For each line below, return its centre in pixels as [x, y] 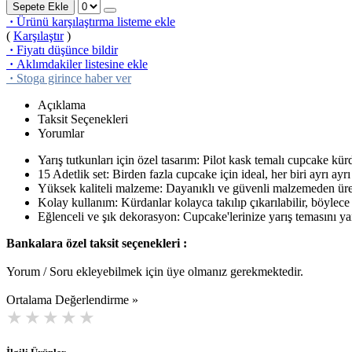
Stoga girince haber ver [74, 78]
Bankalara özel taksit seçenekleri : [97, 243]
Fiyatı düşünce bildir [67, 49]
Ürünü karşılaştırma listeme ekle [96, 21]
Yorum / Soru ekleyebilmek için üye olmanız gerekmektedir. [155, 271]
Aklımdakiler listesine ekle [82, 64]
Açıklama [62, 104]
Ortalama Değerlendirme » [72, 299]
